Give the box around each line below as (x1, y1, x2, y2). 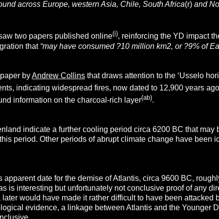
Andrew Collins (31, 71, 85, 80)
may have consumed (42, 42, 116, 50)
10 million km (120, 42, 167, 50)
